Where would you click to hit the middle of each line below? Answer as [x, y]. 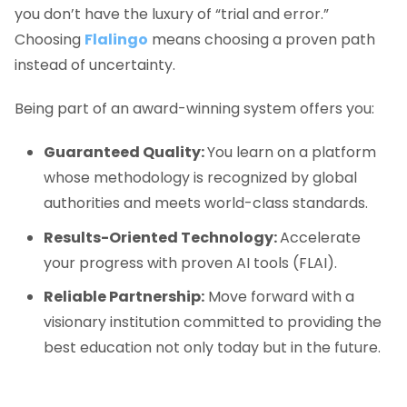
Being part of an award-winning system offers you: [194, 109]
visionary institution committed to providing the [213, 323]
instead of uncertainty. [95, 65]
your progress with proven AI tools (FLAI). [190, 263]
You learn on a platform [292, 153]
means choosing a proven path [262, 40]
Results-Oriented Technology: [162, 237]
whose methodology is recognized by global [200, 178]
